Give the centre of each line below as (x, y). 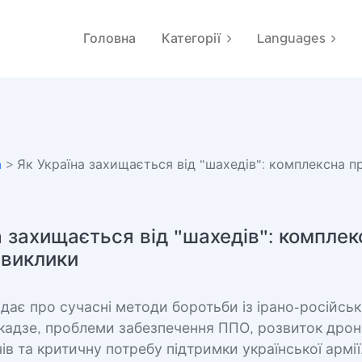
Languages (291, 39)
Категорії (192, 39)
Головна (110, 39)
